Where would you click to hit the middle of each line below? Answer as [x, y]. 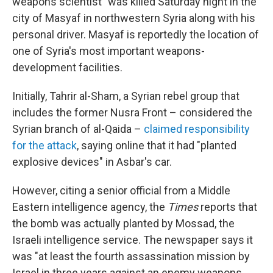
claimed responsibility [197, 129]
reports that [228, 207]
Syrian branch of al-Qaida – [78, 129]
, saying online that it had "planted [157, 146]
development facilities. [67, 68]
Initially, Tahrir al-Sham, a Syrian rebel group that [126, 96]
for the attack [44, 146]
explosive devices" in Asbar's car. [92, 162]
